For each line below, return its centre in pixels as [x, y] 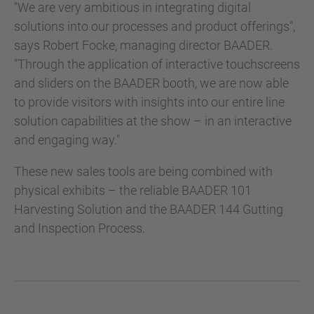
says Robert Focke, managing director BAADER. [143, 45]
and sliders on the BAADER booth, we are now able [151, 83]
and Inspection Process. [80, 228]
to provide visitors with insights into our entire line [149, 102]
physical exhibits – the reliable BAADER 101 [133, 190]
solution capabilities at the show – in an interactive [153, 121]
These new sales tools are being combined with [143, 171]
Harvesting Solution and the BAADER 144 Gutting [149, 209]
